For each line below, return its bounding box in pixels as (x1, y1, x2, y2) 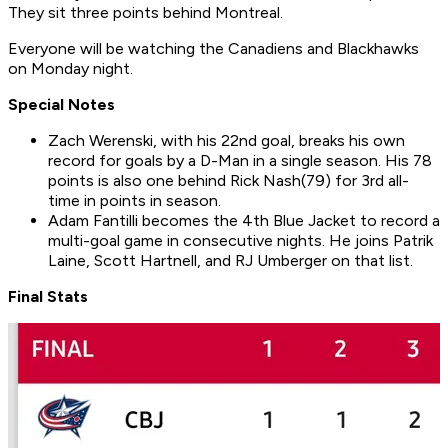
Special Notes (8, 95, 115, 115)
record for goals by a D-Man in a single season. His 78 (48, 151, 432, 171)
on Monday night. (8, 59, 137, 79)
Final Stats (8, 287, 88, 307)
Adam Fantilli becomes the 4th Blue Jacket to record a (48, 211, 440, 231)
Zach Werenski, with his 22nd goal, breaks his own (48, 131, 405, 151)
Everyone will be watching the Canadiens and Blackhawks (8, 39, 419, 59)
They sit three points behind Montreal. (8, 3, 287, 23)
